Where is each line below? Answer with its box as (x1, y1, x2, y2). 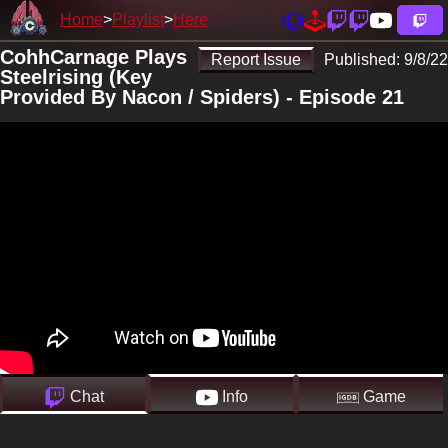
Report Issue (211, 51, 301, 68)
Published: (324, 51, 404, 68)
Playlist (112, 11, 164, 28)
